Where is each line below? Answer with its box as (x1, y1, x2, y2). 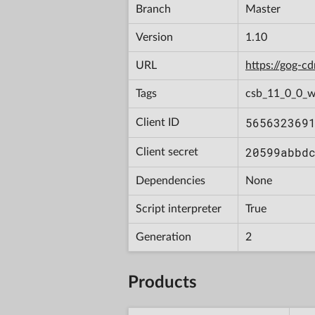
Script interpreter (136, 202, 221, 214)
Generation (136, 231, 191, 243)
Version (136, 31, 173, 43)
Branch (136, 3, 171, 15)
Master (245, 3, 281, 15)
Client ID (136, 116, 179, 128)
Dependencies (136, 174, 205, 186)
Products (128, 274, 197, 291)
